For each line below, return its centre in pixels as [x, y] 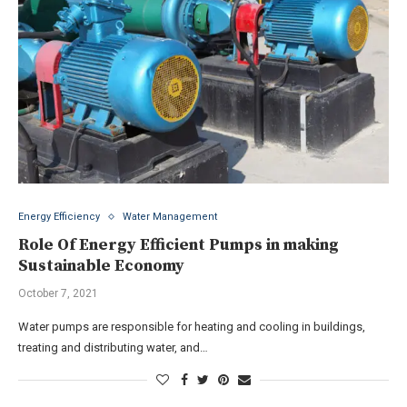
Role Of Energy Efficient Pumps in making [179, 245]
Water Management [170, 217]
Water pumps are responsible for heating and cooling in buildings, [192, 327]
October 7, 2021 [58, 293]
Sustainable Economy [101, 266]
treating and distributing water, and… [113, 347]
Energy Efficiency [59, 217]
